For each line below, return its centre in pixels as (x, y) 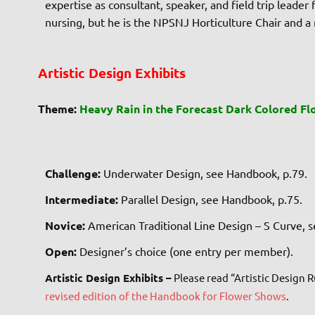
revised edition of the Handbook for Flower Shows (165, 295)
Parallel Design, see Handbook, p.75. (211, 199)
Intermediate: (83, 199)
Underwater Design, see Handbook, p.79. (205, 173)
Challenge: (74, 173)
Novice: (66, 225)
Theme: (57, 108)
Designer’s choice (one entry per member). (185, 251)
